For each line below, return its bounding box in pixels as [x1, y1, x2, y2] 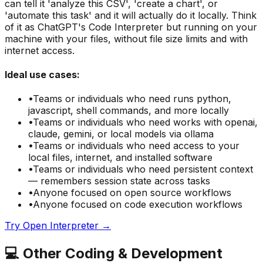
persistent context [173, 163, 253, 176]
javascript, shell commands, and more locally [28, 104, 229, 117]
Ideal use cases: [5, 68, 80, 80]
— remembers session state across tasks [28, 175, 210, 187]
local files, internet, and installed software [28, 151, 213, 164]
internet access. [5, 44, 75, 56]
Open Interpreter [23, 220, 99, 232]
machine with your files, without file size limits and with [5, 32, 248, 45]
